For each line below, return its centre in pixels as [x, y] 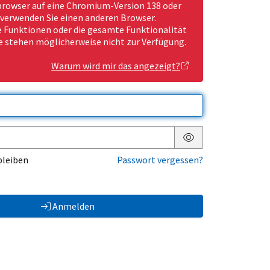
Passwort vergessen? [160, 160]
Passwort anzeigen [227, 147]
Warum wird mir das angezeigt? [116, 66]
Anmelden [73, 206]
